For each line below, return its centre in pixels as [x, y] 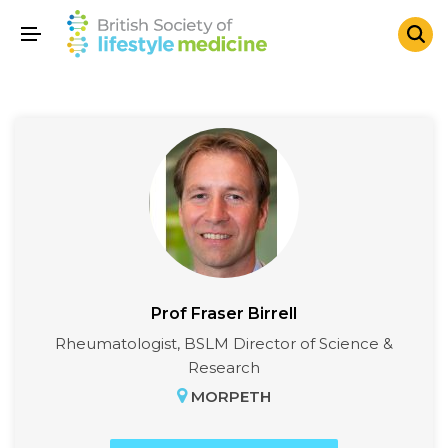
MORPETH [229, 397]
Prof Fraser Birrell [224, 314]
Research [224, 368]
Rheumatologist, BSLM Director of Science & [224, 344]
